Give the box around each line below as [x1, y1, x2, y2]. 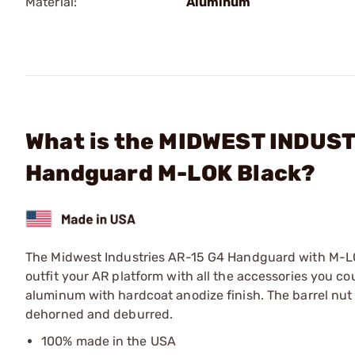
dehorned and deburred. [25, 306, 174, 322]
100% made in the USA [41, 333, 176, 349]
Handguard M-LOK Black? [25, 160, 316, 186]
